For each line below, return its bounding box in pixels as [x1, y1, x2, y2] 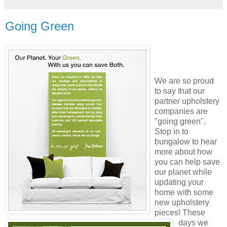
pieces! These [155, 208, 205, 217]
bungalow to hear [155, 137, 217, 146]
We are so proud [155, 76, 214, 85]
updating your [155, 177, 204, 186]
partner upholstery [155, 96, 219, 105]
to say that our [155, 86, 205, 95]
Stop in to [155, 127, 188, 136]
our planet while [155, 167, 212, 176]
